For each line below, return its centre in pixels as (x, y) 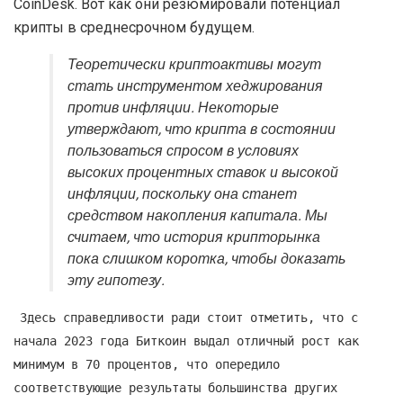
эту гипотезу (114, 281)
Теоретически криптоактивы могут (194, 65)
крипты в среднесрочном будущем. (134, 28)
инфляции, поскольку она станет (182, 195)
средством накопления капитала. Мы (197, 216)
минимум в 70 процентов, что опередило (147, 365)
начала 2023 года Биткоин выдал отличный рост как (186, 341)
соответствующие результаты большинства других (175, 388)
